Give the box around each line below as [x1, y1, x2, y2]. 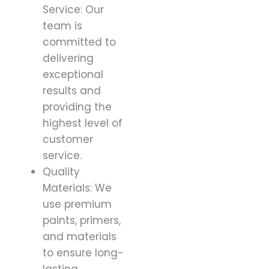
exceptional [43, 67, 103, 82]
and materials [43, 229, 116, 244]
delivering [43, 50, 94, 65]
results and [43, 83, 101, 98]
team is [43, 18, 82, 33]
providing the [43, 99, 112, 114]
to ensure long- [43, 245, 124, 260]
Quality [43, 164, 80, 179]
